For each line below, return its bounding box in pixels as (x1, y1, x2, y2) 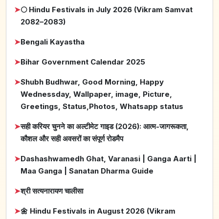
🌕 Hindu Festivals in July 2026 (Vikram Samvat (21, 5, 193, 15)
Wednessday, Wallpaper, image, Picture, (21, 89, 172, 99)
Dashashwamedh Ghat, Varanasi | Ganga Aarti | (21, 154, 197, 164)
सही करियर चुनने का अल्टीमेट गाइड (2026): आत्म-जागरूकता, (21, 122, 189, 131)
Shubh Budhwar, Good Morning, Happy (21, 77, 164, 87)
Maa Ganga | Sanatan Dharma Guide (21, 166, 153, 176)
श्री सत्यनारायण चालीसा (21, 186, 83, 196)
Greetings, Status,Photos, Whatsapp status (21, 102, 183, 111)
